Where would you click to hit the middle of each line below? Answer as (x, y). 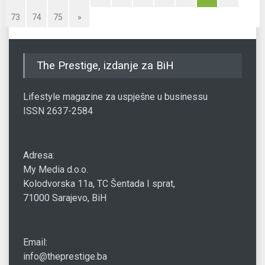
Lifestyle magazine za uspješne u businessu (115, 96)
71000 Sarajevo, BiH (65, 198)
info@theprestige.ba (65, 256)
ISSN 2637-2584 (58, 111)
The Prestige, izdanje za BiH (105, 65)
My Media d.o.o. (56, 169)
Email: (35, 242)
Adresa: (39, 155)
